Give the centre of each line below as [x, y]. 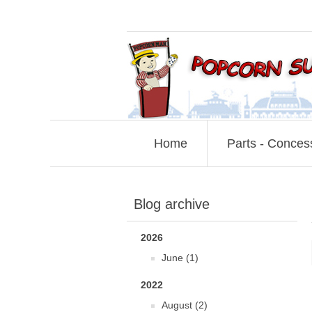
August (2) [185, 305]
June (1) [180, 258]
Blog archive [172, 204]
